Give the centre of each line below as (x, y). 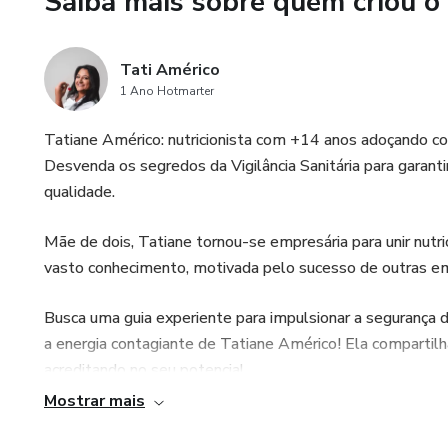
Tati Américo (170, 70)
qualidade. (79, 192)
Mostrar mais (94, 401)
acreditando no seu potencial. (146, 370)
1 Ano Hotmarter (167, 91)
